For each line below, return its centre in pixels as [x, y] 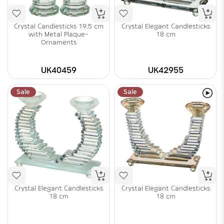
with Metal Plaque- [58, 34]
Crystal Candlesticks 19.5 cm [58, 26]
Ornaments [58, 42]
